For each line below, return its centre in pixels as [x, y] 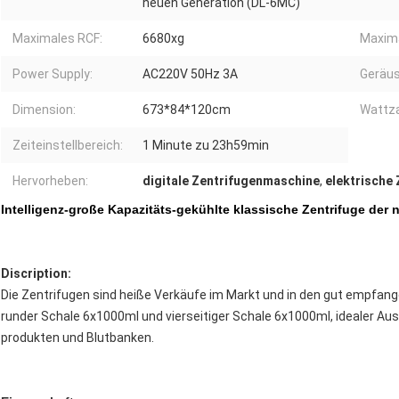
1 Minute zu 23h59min [206, 146]
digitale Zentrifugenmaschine [231, 181]
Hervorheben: [50, 181]
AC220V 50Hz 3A [190, 74]
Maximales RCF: [57, 39]
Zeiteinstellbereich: [68, 146]
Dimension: [44, 110]
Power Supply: [53, 74]
